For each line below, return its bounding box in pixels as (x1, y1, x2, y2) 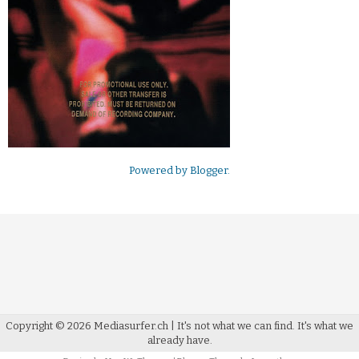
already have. (147, 334, 212, 347)
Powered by (129, 164, 190, 177)
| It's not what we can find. (168, 320, 297, 333)
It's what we (297, 320, 353, 333)
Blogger (190, 164, 228, 177)
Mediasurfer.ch (94, 320, 168, 333)
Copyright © (6, 320, 67, 333)
